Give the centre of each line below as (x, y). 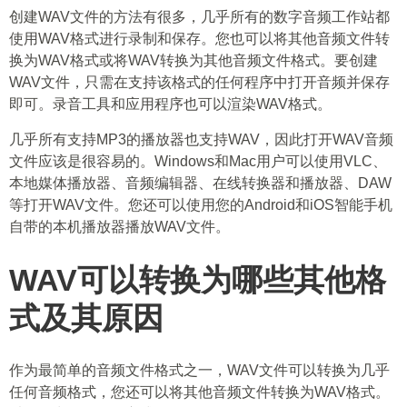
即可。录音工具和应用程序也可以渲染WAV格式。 (170, 104)
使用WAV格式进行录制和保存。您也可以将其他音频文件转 (199, 39)
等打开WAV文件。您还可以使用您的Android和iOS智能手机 (201, 205)
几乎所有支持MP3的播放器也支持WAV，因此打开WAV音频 (201, 139)
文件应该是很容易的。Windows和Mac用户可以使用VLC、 (198, 161)
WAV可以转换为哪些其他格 (198, 280)
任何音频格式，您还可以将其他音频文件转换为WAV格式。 (199, 392)
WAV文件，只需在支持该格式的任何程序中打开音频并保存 (199, 82)
